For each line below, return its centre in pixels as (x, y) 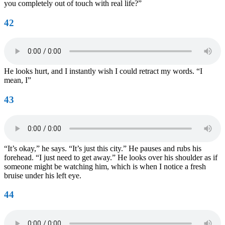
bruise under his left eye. (43, 175)
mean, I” (18, 80)
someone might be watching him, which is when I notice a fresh (105, 166)
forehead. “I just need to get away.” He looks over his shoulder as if (111, 157)
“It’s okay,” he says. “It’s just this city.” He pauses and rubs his (103, 148)
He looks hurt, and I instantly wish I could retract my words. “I (103, 71)
